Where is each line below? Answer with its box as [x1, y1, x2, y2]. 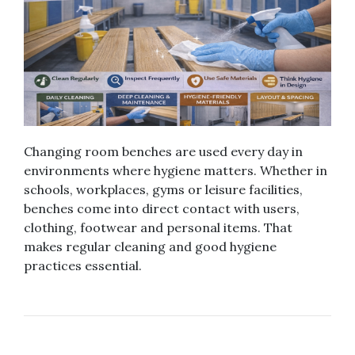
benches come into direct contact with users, [24, 200, 300, 217]
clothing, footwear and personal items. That [24, 219, 292, 236]
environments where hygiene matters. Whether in [24, 162, 327, 179]
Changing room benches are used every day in [24, 143, 303, 160]
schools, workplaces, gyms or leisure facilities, [24, 181, 303, 198]
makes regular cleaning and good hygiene [24, 239, 277, 255]
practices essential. [24, 258, 142, 274]
